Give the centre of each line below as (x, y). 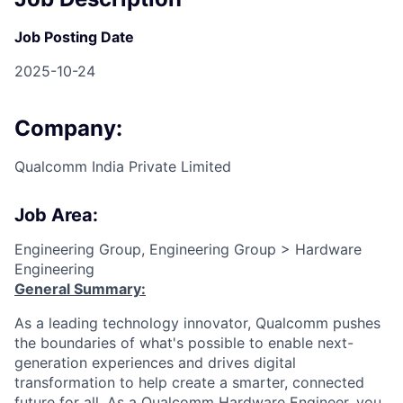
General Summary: (80, 288)
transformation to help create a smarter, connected (189, 382)
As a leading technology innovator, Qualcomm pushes (197, 322)
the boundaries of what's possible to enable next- (184, 342)
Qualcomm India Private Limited (123, 166)
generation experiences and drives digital (155, 362)
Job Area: (56, 215)
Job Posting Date (74, 36)
